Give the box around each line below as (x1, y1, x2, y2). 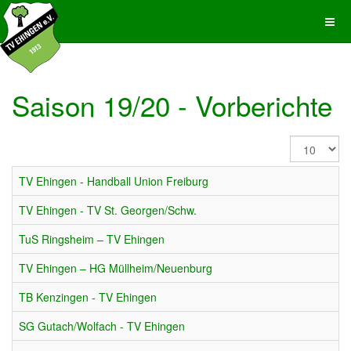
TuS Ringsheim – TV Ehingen (19, 231, 165, 247)
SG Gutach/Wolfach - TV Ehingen (19, 318, 185, 334)
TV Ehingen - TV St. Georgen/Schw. (19, 202, 197, 218)
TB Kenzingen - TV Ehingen (19, 289, 157, 305)
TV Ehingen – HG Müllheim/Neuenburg (19, 260, 212, 276)
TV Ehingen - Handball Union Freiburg (19, 173, 208, 189)
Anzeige (290, 136, 333, 151)
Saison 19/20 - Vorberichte (12, 85, 332, 125)
